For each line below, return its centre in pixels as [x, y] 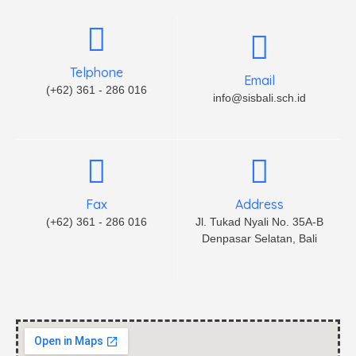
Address [259, 204]
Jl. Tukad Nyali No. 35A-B [259, 222]
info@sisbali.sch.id [259, 98]
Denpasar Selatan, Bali [259, 238]
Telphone [97, 72]
